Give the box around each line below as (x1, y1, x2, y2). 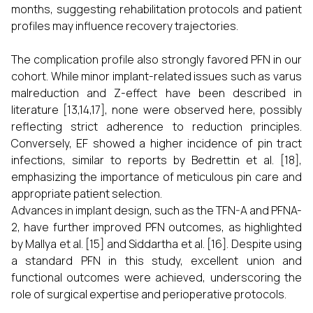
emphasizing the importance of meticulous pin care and (11, 169, 302, 184)
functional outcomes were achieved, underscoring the (11, 270, 302, 285)
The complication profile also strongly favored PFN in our (11, 52, 302, 67)
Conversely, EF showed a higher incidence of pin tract (11, 136, 302, 151)
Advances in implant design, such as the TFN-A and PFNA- (11, 203, 302, 218)
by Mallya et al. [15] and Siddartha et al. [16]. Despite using (11, 236, 302, 252)
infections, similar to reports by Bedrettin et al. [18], (11, 152, 302, 168)
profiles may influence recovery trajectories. (11, 18, 238, 34)
